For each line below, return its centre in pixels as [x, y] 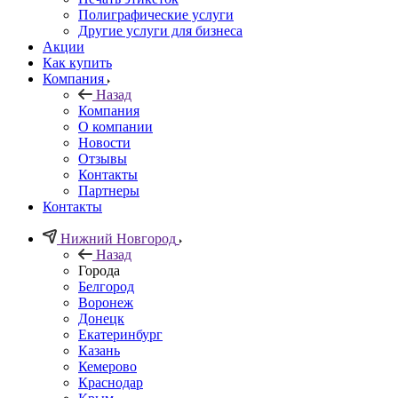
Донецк [101, 318]
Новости [104, 142]
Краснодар [111, 382]
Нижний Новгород [118, 238]
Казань [99, 350]
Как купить [77, 62]
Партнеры [109, 190]
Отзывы [103, 158]
